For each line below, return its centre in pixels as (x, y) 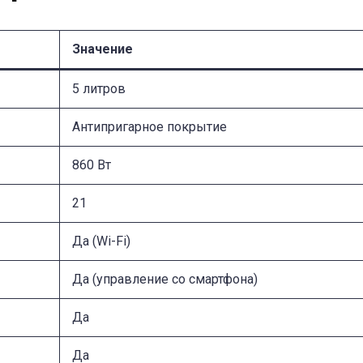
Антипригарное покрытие (149, 126)
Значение (102, 49)
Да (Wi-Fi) (101, 241)
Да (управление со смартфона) (165, 279)
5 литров (99, 88)
